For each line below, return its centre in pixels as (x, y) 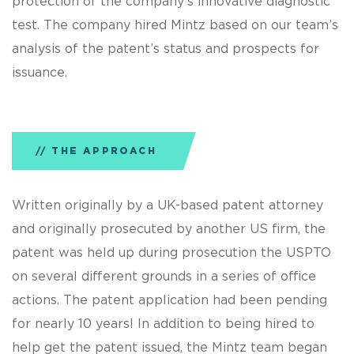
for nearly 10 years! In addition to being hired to (163, 324)
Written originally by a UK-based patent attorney (168, 206)
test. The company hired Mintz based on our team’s (175, 26)
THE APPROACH (104, 151)
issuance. (41, 73)
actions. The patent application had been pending (169, 301)
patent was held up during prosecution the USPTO (171, 253)
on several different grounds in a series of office (164, 277)
